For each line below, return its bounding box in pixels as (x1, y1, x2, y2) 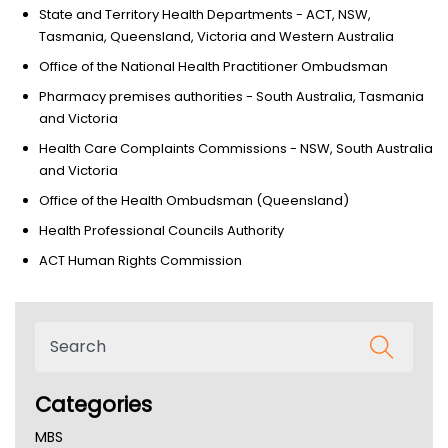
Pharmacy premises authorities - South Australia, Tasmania (39, 86, 424, 106)
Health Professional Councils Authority (39, 220, 284, 240)
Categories (35, 389, 152, 419)
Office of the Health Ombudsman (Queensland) (39, 190, 349, 210)
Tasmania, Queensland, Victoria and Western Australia (39, 26, 394, 46)
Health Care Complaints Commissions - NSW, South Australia (39, 138, 433, 158)
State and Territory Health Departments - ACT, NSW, (39, 4, 371, 24)
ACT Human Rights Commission (39, 250, 242, 270)
